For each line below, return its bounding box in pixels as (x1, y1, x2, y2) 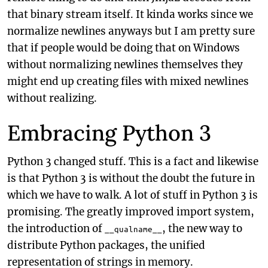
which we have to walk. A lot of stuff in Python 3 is (7, 188, 258, 202)
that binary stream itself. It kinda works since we (7, 8, 253, 21)
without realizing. (7, 92, 97, 105)
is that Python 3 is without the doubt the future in (7, 172, 255, 185)
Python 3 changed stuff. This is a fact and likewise (7, 155, 258, 168)
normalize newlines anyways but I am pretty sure (7, 25, 255, 38)
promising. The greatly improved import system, (7, 205, 254, 218)
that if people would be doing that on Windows (7, 41, 240, 54)
